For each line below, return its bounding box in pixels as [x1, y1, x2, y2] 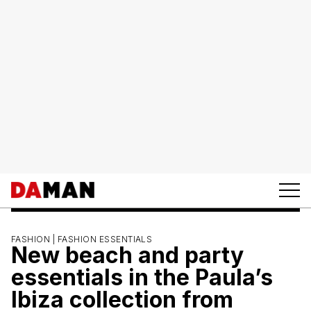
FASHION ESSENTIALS [57, 233, 153, 244]
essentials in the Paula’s [11, 263, 273, 291]
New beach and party [11, 241, 244, 269]
